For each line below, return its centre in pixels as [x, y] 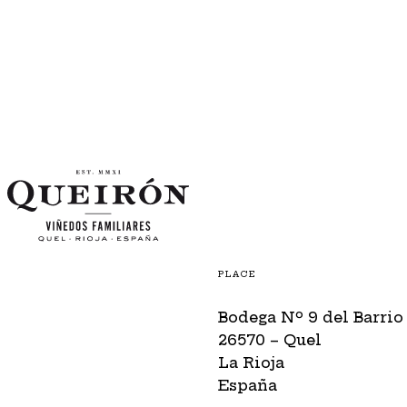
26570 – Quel [270, 339]
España [248, 385]
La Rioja [252, 362]
